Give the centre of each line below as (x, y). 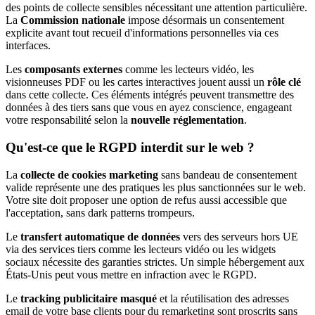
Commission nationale (73, 20)
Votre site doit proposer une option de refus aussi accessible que (146, 200)
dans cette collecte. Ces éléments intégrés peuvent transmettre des (150, 95)
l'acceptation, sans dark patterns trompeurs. (100, 212)
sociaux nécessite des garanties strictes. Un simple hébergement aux (155, 262)
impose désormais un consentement (205, 20)
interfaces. (28, 46)
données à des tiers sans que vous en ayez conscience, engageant (149, 108)
